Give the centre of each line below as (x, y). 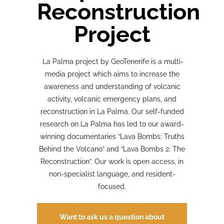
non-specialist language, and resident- (112, 174)
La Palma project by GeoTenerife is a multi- (112, 61)
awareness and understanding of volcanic (112, 86)
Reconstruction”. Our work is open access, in (112, 161)
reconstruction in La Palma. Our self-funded (112, 111)
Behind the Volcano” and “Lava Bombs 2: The (112, 149)
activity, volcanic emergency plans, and (112, 99)
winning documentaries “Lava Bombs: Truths (112, 136)
